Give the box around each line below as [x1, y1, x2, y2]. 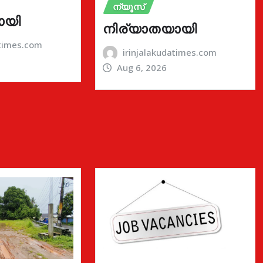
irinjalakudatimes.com [123, 46, 217, 58]
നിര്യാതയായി [102, 19, 197, 37]
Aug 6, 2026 [117, 61, 167, 73]
